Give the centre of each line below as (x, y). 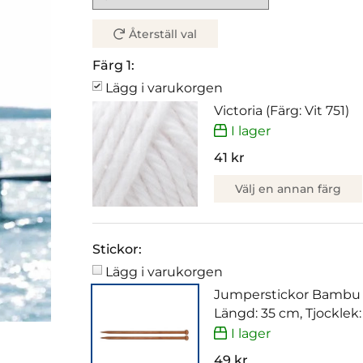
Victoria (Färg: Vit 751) (282, 111)
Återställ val (163, 34)
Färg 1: (113, 66)
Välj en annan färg (288, 188)
